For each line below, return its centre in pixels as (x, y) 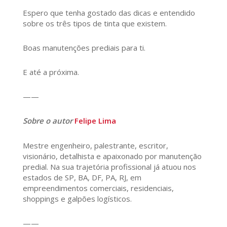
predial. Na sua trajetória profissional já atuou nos (109, 167)
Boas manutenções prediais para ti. (84, 48)
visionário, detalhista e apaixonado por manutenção (112, 156)
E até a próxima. (51, 72)
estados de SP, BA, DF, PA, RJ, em (82, 178)
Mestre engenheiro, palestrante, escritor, (95, 146)
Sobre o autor (48, 121)
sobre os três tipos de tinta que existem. (94, 24)
